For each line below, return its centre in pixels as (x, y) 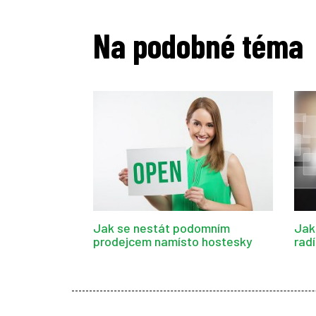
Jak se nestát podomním (162, 227)
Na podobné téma (198, 45)
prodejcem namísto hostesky (173, 241)
